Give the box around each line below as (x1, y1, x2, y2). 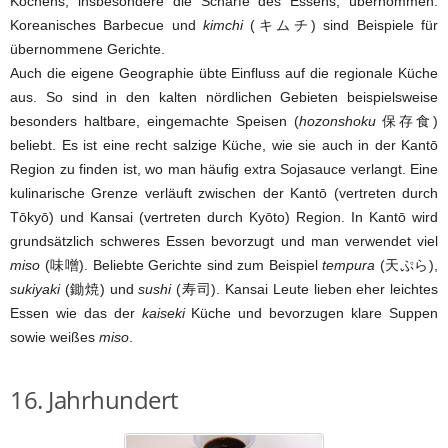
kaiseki (141, 305, 185, 322)
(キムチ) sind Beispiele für (243, 17, 439, 34)
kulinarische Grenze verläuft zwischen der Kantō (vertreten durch (10, 185, 438, 202)
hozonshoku (298, 113, 376, 130)
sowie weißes (10, 329, 99, 346)
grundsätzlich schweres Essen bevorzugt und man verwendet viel (10, 233, 438, 250)
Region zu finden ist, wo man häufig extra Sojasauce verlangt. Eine (10, 161, 438, 178)
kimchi (203, 17, 244, 34)
